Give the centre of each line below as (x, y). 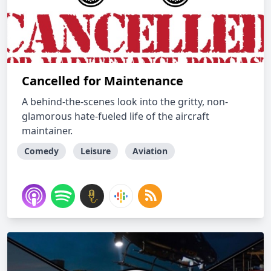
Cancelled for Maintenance (103, 81)
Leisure (96, 151)
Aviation (150, 151)
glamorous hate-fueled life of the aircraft (116, 116)
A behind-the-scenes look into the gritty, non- (125, 102)
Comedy (41, 151)
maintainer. (47, 131)
